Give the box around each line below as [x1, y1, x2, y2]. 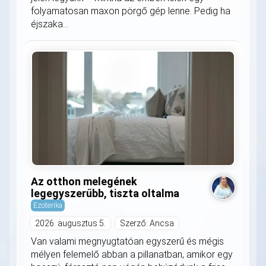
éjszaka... [31, 18, 68, 30]
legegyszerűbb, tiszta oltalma [31, 187, 179, 200]
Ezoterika [33, 201, 62, 210]
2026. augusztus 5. [35, 218, 106, 229]
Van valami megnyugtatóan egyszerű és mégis [31, 236, 224, 248]
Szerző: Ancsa [120, 218, 174, 229]
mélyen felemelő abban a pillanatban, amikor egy [31, 249, 233, 261]
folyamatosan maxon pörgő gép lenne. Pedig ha [31, 5, 230, 17]
